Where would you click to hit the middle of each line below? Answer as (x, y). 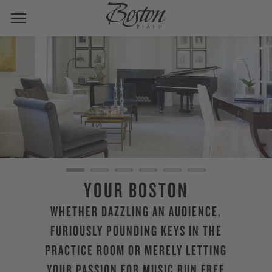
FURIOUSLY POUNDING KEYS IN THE (136, 230)
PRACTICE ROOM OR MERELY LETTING (136, 250)
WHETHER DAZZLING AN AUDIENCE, (136, 211)
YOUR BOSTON (136, 189)
